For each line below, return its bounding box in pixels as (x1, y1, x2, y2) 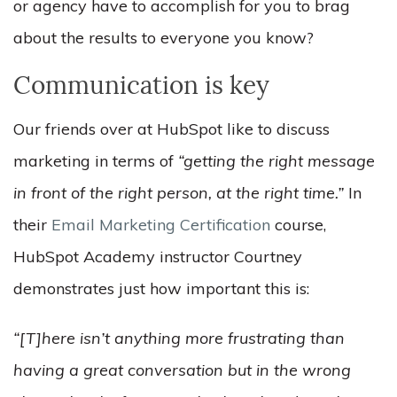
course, (270, 214, 326, 235)
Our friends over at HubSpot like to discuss (13, 119, 330, 139)
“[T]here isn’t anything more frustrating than (13, 328, 345, 348)
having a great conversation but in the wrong (13, 360, 351, 380)
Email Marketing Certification (51, 214, 270, 235)
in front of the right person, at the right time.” (13, 183, 344, 203)
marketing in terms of (13, 151, 178, 171)
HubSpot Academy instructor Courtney (13, 246, 302, 267)
